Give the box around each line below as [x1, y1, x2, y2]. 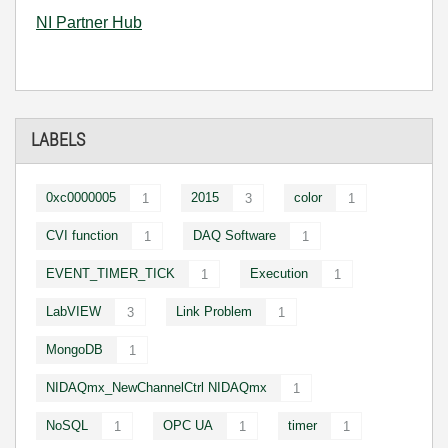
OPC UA [163, 417, 213, 433]
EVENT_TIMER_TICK [46, 265, 175, 281]
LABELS [31, 129, 85, 150]
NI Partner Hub [36, 14, 142, 31]
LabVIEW [46, 303, 101, 319]
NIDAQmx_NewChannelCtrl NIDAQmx [46, 379, 267, 395]
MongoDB [46, 341, 103, 357]
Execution [250, 265, 308, 281]
